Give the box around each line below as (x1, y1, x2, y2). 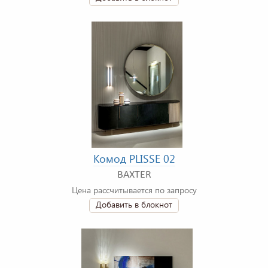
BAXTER (117, 169, 151, 181)
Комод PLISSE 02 (93, 151, 175, 166)
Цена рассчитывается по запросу (71, 184, 197, 196)
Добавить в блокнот (96, 199, 172, 211)
